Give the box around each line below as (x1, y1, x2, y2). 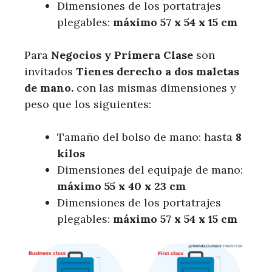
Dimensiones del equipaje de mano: (57, 162, 243, 177)
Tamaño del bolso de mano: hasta (57, 129, 236, 144)
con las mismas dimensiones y (76, 80, 236, 95)
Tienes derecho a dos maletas (76, 64, 239, 78)
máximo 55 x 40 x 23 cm (57, 178, 186, 193)
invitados (24, 64, 76, 78)
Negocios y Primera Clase (51, 47, 193, 62)
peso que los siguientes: (24, 97, 151, 111)
